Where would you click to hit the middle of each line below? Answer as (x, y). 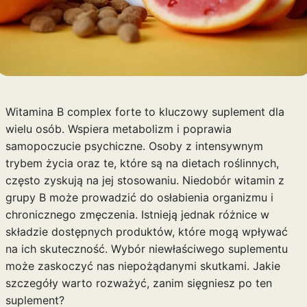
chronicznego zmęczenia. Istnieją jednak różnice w (137, 214)
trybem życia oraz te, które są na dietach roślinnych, (142, 163)
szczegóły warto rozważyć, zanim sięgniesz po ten (138, 283)
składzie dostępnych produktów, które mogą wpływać (146, 232)
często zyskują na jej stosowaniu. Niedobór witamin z (145, 180)
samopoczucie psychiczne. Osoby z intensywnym (134, 146)
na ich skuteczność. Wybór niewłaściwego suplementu (146, 249)
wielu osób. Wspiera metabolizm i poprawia (118, 129)
